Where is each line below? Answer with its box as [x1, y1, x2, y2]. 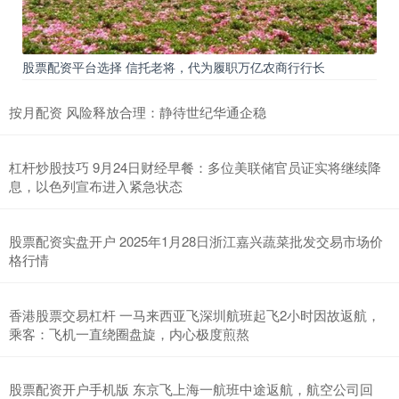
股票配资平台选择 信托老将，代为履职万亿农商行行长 [22, 57, 325, 76]
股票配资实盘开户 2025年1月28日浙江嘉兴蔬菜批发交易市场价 [9, 231, 383, 250]
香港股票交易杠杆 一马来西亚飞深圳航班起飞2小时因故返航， [9, 305, 380, 324]
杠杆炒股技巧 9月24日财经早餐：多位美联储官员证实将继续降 [9, 157, 381, 176]
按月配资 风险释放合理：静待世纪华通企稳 [9, 102, 266, 121]
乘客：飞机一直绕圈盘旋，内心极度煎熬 [9, 323, 249, 343]
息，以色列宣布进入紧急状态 [9, 175, 183, 195]
